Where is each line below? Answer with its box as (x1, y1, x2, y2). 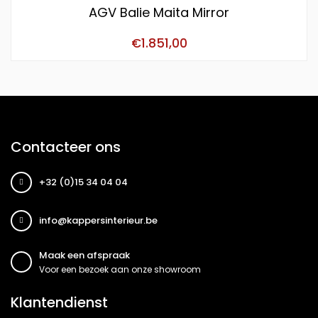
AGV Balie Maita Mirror (89, 3, 229, 21)
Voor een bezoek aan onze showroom (39, 263, 201, 275)
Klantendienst (11, 292, 108, 312)
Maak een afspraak (39, 248, 130, 262)
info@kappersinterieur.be (39, 213, 158, 227)
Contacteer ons (11, 136, 121, 157)
